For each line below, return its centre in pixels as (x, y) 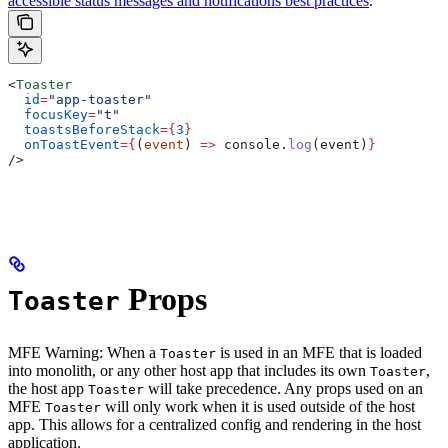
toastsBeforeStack (84, 130)
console (248, 145)
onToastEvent (64, 145)
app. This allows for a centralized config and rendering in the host (214, 425)
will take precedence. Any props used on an (283, 389)
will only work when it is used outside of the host (258, 407)
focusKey (48, 115)
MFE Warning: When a (84, 353)
